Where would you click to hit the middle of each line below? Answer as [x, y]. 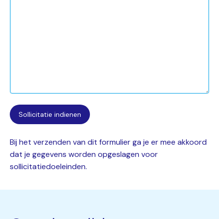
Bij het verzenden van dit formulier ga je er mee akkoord [108, 142]
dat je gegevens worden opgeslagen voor [84, 154]
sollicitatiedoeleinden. [48, 166]
